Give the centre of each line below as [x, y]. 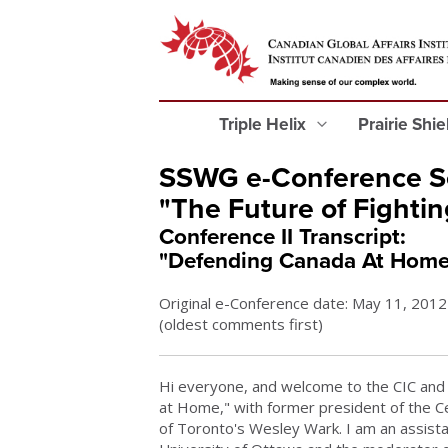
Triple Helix [264, 124]
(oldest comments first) [241, 324]
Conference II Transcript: [282, 236]
